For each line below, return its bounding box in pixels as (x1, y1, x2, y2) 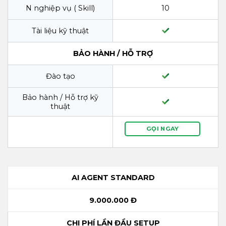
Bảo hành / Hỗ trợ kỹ (22, 92, 98, 102)
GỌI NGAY (146, 125, 179, 132)
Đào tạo (45, 71, 75, 81)
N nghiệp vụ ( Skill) (26, 3, 95, 13)
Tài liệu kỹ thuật (32, 26, 89, 35)
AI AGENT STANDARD (71, 173, 155, 182)
